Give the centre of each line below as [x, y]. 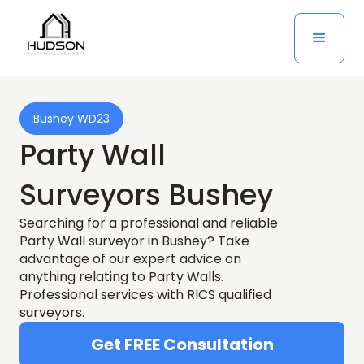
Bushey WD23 [71, 119]
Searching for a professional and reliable [149, 223]
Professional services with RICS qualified [145, 295]
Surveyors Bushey [146, 195]
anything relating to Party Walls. [121, 277]
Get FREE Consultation [182, 344]
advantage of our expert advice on [130, 259]
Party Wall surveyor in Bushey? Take [134, 241]
